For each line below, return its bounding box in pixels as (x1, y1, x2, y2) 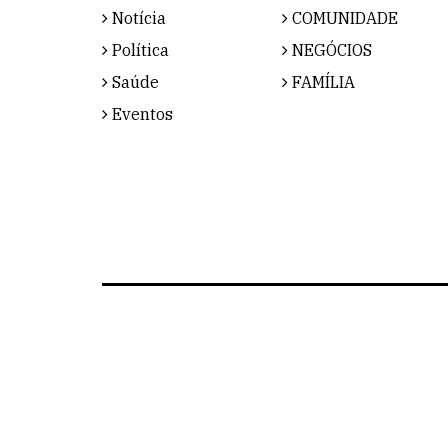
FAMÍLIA (288, 71, 355, 92)
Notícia (108, 7, 166, 28)
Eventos (108, 103, 173, 124)
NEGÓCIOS (288, 39, 372, 60)
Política (108, 39, 169, 60)
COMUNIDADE (288, 7, 398, 28)
